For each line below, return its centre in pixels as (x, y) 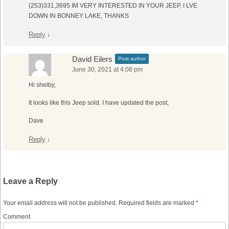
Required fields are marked (156, 203)
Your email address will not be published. (60, 203)
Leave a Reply (30, 181)
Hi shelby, (42, 85)
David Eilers (92, 59)
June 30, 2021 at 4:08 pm (107, 70)
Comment (17, 217)
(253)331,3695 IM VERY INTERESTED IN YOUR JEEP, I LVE (113, 6)
